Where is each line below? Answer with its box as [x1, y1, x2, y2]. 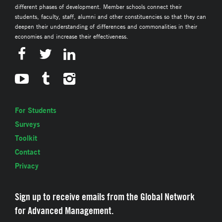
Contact [15, 147, 40, 157]
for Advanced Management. [15, 204, 113, 217]
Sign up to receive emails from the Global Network [15, 190, 195, 203]
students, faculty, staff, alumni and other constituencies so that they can [15, 12, 206, 21]
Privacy [15, 161, 39, 171]
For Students [15, 106, 56, 115]
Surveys [15, 119, 40, 129]
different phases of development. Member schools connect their [15, 2, 182, 11]
